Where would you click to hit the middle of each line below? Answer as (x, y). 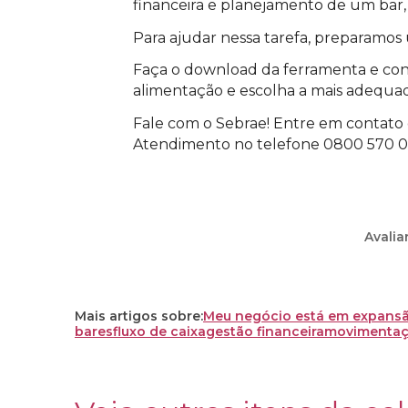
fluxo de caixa (159, 331)
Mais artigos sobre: (139, 316)
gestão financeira (265, 331)
